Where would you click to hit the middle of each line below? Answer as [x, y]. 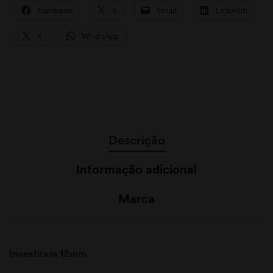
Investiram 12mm [48, 253]
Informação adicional [136, 169]
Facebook [55, 10]
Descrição [136, 140]
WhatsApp [101, 36]
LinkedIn [232, 10]
